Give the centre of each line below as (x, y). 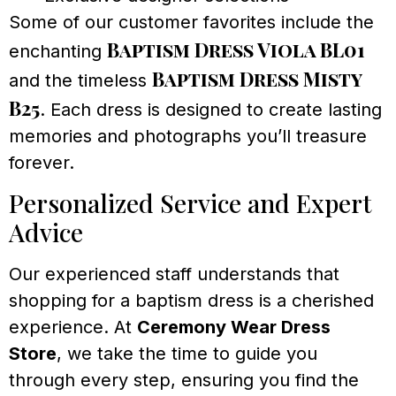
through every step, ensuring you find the (184, 381)
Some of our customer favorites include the (191, 22)
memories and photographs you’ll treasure (188, 136)
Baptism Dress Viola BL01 (236, 49)
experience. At (73, 327)
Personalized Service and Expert (190, 203)
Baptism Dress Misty (257, 78)
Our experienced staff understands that (174, 274)
